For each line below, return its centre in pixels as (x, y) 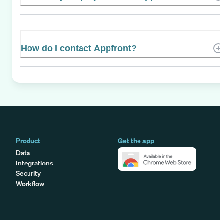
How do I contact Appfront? (79, 48)
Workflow (30, 183)
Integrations (34, 163)
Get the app (136, 140)
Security (28, 173)
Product (28, 140)
